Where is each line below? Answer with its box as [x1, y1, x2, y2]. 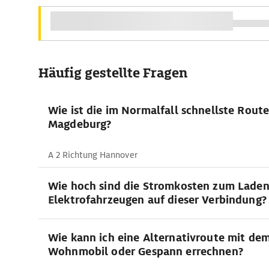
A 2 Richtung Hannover [48, 150, 138, 160]
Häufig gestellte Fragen [38, 64, 187, 82]
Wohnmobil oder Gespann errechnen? [48, 244, 243, 258]
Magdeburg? [48, 117, 112, 131]
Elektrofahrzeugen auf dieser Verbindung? [48, 193, 267, 207]
